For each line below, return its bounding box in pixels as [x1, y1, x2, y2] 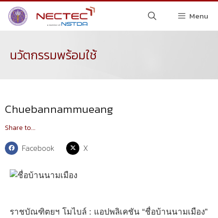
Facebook [22, 142, 55, 154]
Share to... [5, 123, 36, 133]
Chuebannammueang [5, 101, 113, 117]
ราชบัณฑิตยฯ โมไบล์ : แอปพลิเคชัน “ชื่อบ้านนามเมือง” [10, 207, 208, 217]
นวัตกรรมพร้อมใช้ [10, 45, 97, 64]
